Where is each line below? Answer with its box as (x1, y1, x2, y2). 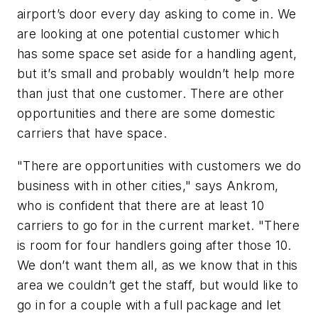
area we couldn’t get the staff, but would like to (17, 277, 299, 292)
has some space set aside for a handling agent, (17, 46, 297, 62)
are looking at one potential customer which (17, 26, 280, 42)
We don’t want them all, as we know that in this (17, 257, 298, 273)
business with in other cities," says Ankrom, (17, 177, 279, 193)
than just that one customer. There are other (17, 86, 285, 102)
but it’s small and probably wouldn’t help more (17, 66, 295, 82)
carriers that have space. (17, 126, 167, 141)
